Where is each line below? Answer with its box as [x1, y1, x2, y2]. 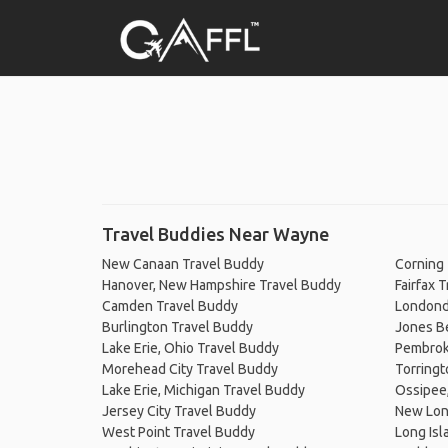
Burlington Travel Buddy [102, 319, 253, 335]
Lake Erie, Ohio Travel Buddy [102, 340, 279, 356]
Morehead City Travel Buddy [102, 361, 278, 377]
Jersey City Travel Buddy [102, 403, 256, 419]
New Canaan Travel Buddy [102, 256, 264, 272]
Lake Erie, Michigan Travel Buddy [102, 382, 305, 398]
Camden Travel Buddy [102, 298, 238, 314]
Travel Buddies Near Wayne [102, 224, 329, 244]
